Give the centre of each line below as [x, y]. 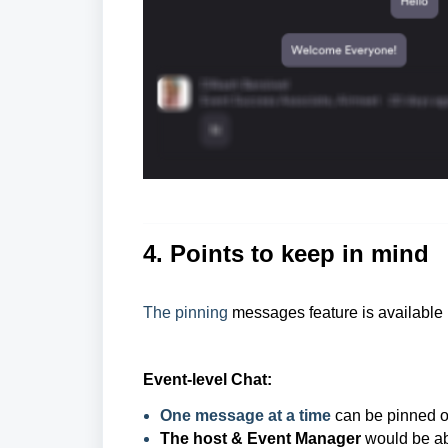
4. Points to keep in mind [286, 254]
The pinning [185, 313]
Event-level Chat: [207, 380]
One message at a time [247, 416]
